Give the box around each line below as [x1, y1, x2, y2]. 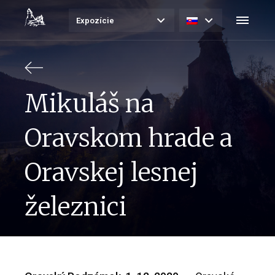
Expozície [76, 15, 114, 25]
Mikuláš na [25, 88, 154, 120]
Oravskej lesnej [25, 157, 198, 188]
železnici [25, 192, 126, 223]
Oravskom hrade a [25, 123, 233, 154]
